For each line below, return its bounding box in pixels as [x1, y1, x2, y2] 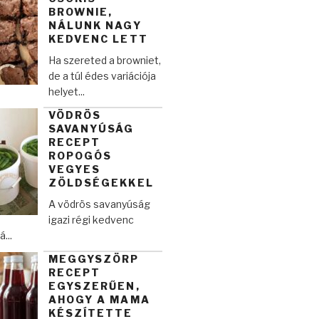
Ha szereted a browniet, [48, 54, 161, 67]
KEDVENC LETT [48, 33, 148, 46]
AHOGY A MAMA [48, 293, 150, 306]
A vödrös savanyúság [48, 198, 150, 211]
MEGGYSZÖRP [48, 253, 140, 266]
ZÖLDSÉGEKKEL [48, 177, 154, 189]
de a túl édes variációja [48, 70, 156, 83]
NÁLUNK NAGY [48, 19, 142, 32]
